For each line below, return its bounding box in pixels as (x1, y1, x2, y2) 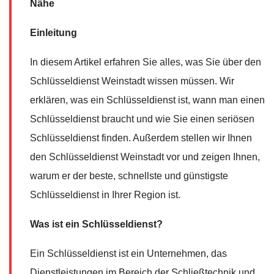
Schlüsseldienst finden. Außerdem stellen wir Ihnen (30, 132, 252, 143)
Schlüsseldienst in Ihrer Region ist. (30, 189, 180, 200)
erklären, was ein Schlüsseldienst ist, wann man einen (30, 94, 265, 105)
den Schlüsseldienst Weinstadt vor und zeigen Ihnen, (30, 151, 260, 162)
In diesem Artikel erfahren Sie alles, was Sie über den (30, 56, 261, 67)
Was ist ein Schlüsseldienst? (30, 218, 163, 229)
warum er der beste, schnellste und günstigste (30, 170, 228, 181)
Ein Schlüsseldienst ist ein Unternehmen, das (30, 248, 227, 259)
